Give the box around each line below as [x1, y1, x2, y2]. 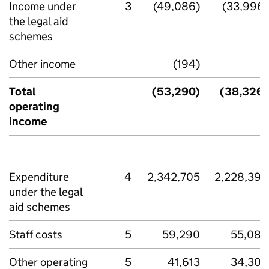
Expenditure [9, 170, 69, 184]
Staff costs [9, 228, 62, 241]
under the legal [9, 185, 83, 199]
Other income [9, 57, 76, 71]
